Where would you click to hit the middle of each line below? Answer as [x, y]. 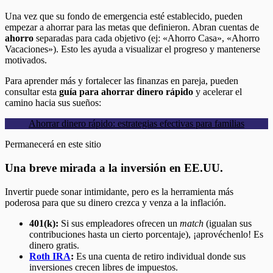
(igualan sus [228, 223]
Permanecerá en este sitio [53, 144]
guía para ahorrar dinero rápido [126, 92]
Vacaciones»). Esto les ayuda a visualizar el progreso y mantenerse [133, 49]
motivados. [26, 60]
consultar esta [32, 92]
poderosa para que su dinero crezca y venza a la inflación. [115, 202]
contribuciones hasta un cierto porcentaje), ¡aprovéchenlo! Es [146, 234]
